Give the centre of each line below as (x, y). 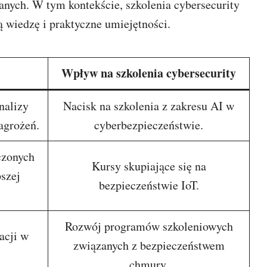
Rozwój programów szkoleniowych (149, 226)
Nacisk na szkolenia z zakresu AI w (149, 106)
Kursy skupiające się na (149, 166)
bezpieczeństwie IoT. (149, 185)
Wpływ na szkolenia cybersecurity (149, 73)
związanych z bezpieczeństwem (149, 245)
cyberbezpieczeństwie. (149, 125)
